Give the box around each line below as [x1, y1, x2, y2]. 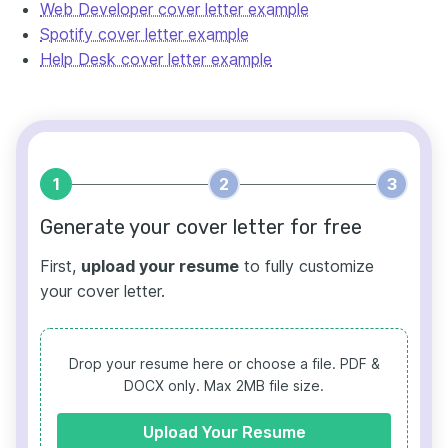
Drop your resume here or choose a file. [68, 355, 340, 373]
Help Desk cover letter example [40, 49, 272, 70]
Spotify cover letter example [40, 24, 249, 45]
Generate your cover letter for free [40, 215, 362, 240]
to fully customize [239, 256, 374, 277]
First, [40, 256, 81, 277]
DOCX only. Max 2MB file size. [124, 377, 324, 395]
